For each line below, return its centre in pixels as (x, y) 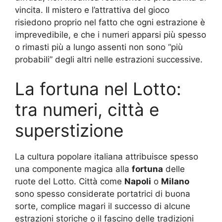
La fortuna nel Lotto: (98, 89)
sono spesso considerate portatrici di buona (103, 194)
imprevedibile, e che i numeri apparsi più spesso (111, 34)
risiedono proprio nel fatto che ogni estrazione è (110, 22)
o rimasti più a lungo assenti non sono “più (99, 47)
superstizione (69, 130)
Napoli (138, 181)
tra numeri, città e (87, 110)
